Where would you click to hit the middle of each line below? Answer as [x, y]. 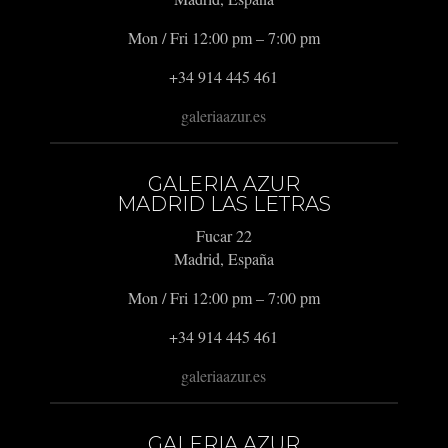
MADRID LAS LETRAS [223, 204]
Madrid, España [223, 259]
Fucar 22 [223, 236]
